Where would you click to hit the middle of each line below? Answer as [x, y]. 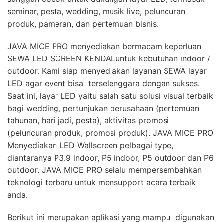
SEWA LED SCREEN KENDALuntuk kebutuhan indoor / [109, 58]
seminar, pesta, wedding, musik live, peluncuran [96, 11]
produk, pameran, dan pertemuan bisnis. [83, 24]
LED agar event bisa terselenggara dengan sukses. [104, 83]
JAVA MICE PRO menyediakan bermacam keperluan [104, 46]
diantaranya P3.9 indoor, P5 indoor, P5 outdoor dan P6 [111, 158]
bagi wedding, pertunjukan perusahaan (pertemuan [103, 108]
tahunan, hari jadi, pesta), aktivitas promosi [88, 120]
